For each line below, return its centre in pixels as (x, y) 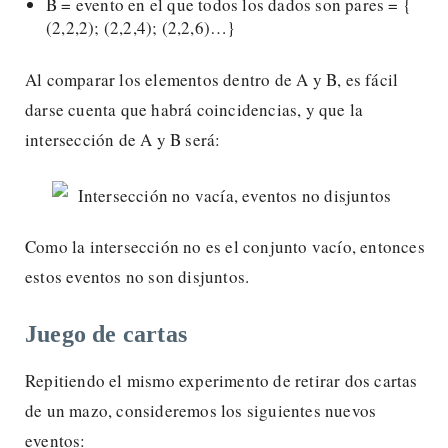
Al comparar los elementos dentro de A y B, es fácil (212, 79)
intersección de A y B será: (123, 139)
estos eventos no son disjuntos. (137, 276)
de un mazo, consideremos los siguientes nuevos (201, 410)
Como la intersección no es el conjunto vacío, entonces (225, 246)
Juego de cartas (106, 333)
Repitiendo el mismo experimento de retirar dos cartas (221, 380)
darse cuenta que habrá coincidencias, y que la (194, 109)
